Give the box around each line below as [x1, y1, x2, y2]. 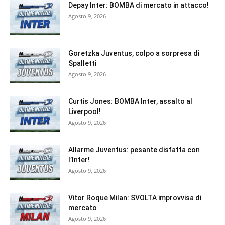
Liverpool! [68, 107, 101, 116]
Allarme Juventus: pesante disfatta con [68, 146, 200, 154]
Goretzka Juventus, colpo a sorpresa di [68, 49, 199, 58]
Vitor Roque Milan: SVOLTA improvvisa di [68, 194, 201, 202]
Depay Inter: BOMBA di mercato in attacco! [68, 1, 209, 10]
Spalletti [68, 59, 96, 68]
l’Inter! [68, 156, 90, 164]
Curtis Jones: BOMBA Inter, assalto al [68, 97, 192, 106]
